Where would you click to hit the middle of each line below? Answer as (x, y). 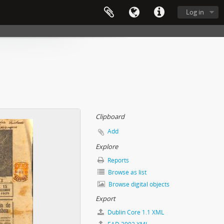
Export (105, 198)
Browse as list (126, 172)
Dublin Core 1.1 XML (135, 212)
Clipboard (110, 116)
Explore (107, 146)
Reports (117, 160)
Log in (195, 12)
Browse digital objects (138, 184)
